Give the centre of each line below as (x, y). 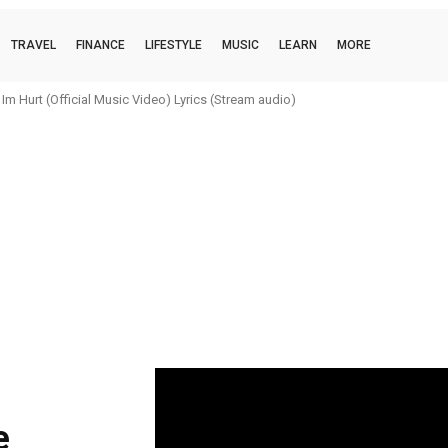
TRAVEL (33, 44)
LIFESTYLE (173, 44)
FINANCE (100, 44)
